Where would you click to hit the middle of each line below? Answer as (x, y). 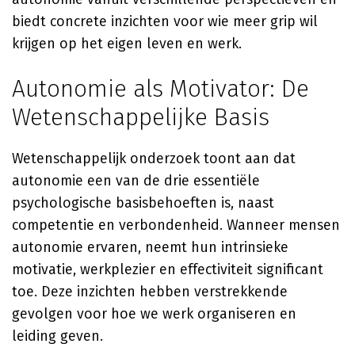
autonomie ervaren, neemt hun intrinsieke (150, 247)
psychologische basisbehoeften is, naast (143, 203)
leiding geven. (57, 336)
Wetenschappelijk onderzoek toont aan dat (154, 158)
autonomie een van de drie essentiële (136, 181)
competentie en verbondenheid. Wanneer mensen (176, 225)
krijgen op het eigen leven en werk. (127, 44)
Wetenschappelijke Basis (141, 117)
